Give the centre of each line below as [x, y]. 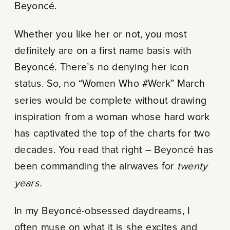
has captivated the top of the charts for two [112, 134]
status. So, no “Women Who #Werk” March [110, 84]
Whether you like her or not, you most [101, 34]
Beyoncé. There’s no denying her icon [102, 68]
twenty [192, 167]
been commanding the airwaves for [96, 167]
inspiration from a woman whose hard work [112, 117]
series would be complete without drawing [110, 101]
